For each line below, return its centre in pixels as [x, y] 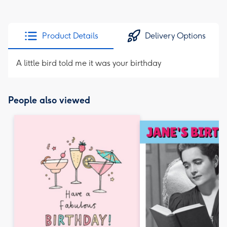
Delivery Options [175, 36]
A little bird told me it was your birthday [89, 63]
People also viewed [49, 100]
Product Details [70, 36]
